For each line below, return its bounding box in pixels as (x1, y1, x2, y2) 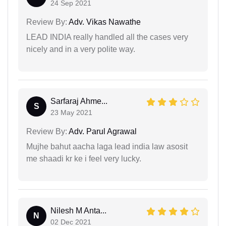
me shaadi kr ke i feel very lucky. (26, 154, 141, 163)
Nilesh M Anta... (50, 206, 106, 215)
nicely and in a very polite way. (26, 44, 135, 53)
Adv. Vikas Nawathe (67, 17, 141, 26)
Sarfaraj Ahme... (50, 96, 107, 105)
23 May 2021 (50, 108, 92, 117)
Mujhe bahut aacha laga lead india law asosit (26, 142, 188, 151)
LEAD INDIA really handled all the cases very (26, 32, 188, 41)
